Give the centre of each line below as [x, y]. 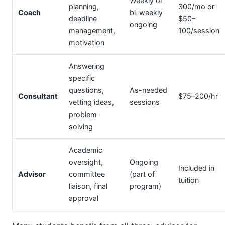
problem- [85, 114]
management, [92, 30]
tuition [189, 180]
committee [87, 174]
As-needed [148, 90]
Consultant [38, 96]
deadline [83, 18]
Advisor [32, 174]
